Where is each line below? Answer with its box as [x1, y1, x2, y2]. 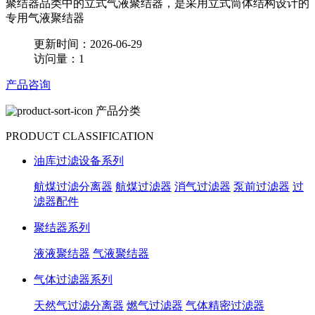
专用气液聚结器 [6, 11, 84, 24]
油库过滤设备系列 [34, 154, 124, 167]
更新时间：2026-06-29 [34, 37, 142, 50]
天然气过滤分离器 [34, 299, 124, 311]
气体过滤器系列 [34, 273, 112, 285]
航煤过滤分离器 [34, 180, 112, 193]
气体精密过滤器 [186, 299, 264, 311]
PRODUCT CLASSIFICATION [6, 129, 154, 142]
